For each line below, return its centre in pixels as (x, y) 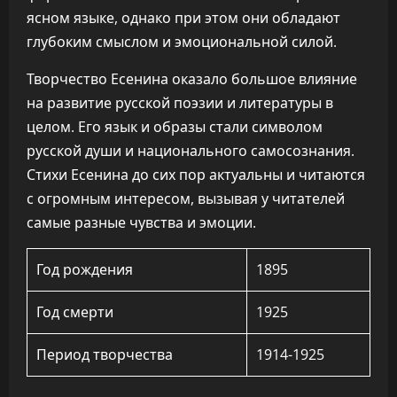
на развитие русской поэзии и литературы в (180, 103)
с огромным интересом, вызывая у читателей (186, 198)
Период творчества (105, 354)
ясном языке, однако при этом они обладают (183, 18)
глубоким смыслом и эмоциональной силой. (182, 42)
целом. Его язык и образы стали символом (175, 127)
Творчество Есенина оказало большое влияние (192, 79)
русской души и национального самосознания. (191, 151)
